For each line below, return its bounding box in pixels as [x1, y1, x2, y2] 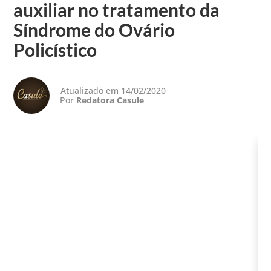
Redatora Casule [76, 94, 145, 106]
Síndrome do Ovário [13, 18, 175, 41]
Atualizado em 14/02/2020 [60, 84, 166, 96]
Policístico [13, 38, 97, 60]
